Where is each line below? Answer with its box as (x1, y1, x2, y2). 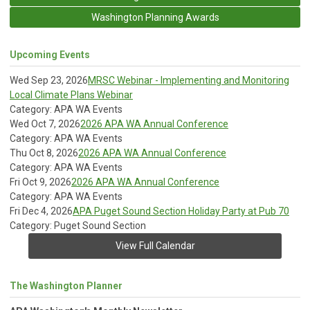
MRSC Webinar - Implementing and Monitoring (88, 74, 289, 86)
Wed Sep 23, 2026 (10, 74, 88, 86)
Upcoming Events (10, 48, 90, 60)
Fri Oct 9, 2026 (10, 176, 71, 188)
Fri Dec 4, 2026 (10, 205, 73, 217)
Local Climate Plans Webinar (10, 89, 133, 100)
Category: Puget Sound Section (10, 219, 146, 231)
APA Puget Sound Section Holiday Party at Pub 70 (73, 205, 289, 217)
